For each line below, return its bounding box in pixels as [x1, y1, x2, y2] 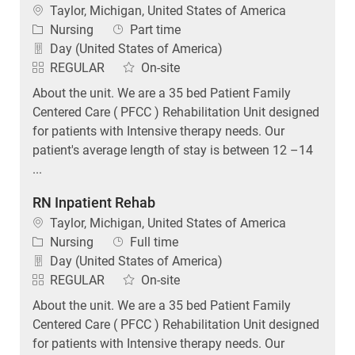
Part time [129, 21, 181, 37]
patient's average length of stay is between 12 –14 [32, 142, 313, 158]
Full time [129, 234, 178, 250]
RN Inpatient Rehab [32, 193, 155, 211]
